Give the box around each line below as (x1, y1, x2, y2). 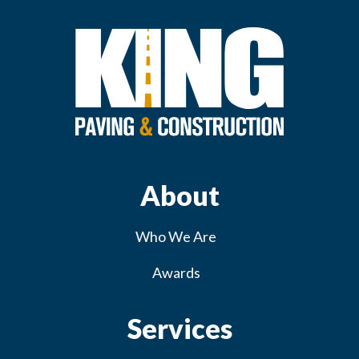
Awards (151, 264, 200, 281)
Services (127, 312, 232, 345)
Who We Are (135, 228, 216, 245)
